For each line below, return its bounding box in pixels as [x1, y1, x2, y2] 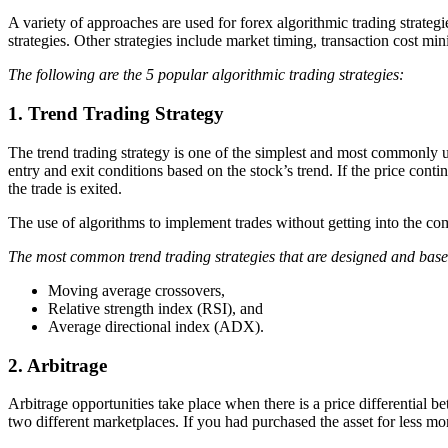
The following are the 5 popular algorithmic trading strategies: [8, 66, 404, 84]
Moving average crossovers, [48, 281, 225, 299]
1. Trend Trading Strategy [8, 103, 224, 125]
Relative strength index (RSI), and [48, 299, 263, 317]
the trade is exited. [8, 179, 122, 197]
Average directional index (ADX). [48, 317, 264, 335]
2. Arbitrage [8, 354, 107, 376]
